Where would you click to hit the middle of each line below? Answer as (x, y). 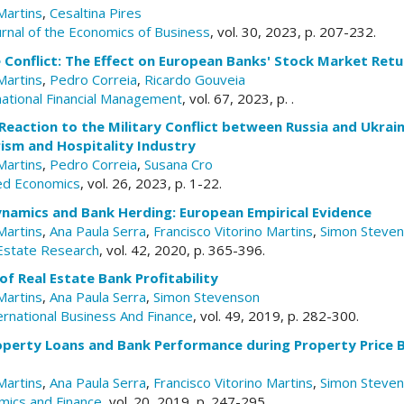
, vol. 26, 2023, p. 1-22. (151, 183)
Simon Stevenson (207, 297)
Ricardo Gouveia (195, 79)
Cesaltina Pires (96, 13)
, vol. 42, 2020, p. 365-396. (182, 249)
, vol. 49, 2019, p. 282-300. (276, 316)
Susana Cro (179, 164)
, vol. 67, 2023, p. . (238, 98)
